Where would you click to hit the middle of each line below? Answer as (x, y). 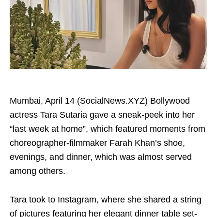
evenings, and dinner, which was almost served (101, 157)
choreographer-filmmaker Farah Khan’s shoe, (97, 143)
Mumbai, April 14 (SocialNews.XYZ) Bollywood (100, 101)
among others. (38, 171)
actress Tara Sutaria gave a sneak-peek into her (102, 115)
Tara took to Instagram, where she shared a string (106, 200)
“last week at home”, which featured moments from (108, 129)
